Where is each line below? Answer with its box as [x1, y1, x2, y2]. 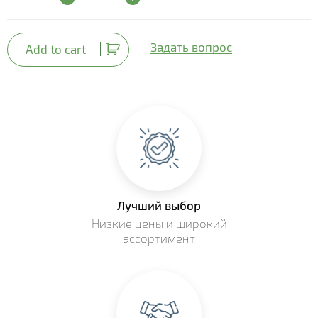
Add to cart [26, 42, 86, 57]
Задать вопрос [150, 40, 232, 55]
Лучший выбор [117, 198, 201, 213]
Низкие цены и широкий [91, 216, 227, 231]
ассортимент [123, 231, 195, 246]
